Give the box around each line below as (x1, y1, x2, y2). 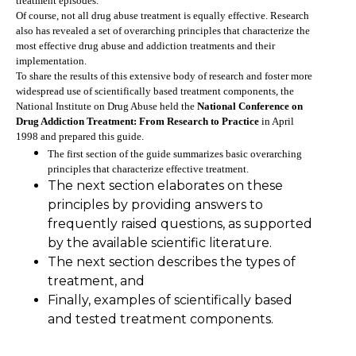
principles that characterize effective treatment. (48, 162, 249, 175)
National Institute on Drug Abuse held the (16, 99, 197, 112)
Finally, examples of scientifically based (48, 292, 292, 308)
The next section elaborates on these (48, 177, 283, 193)
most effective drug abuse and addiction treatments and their (16, 39, 275, 52)
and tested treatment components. (48, 311, 273, 327)
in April (259, 114, 294, 127)
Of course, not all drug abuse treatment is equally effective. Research (16, 9, 309, 21)
